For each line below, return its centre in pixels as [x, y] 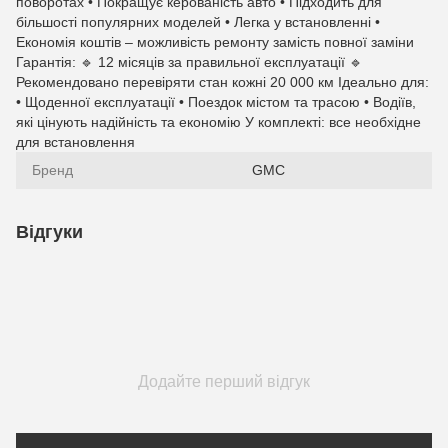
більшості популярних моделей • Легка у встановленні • [198, 22]
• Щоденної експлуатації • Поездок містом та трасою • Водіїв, [216, 102]
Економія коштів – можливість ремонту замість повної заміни [215, 42]
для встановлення [75, 142]
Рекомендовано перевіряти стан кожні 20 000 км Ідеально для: [222, 82]
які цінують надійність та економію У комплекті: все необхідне [218, 122]
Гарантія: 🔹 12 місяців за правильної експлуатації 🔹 [189, 62]
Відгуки [49, 232]
